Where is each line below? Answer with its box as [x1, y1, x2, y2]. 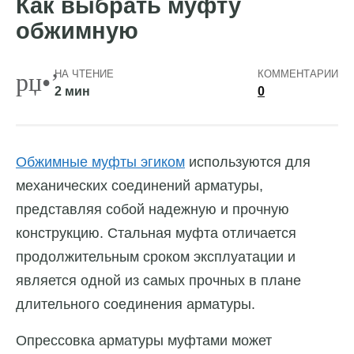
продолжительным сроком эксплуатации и [16, 249, 296, 265]
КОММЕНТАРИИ [258, 68, 338, 81]
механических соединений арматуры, [16, 178, 263, 194]
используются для [185, 154, 311, 171]
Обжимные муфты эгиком [16, 154, 185, 171]
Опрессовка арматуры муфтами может [16, 333, 272, 349]
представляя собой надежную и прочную [16, 201, 289, 218]
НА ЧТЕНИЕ [54, 68, 114, 81]
